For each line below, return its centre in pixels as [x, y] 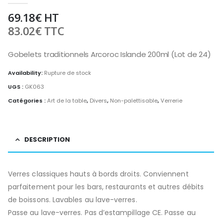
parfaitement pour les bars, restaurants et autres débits [106, 187]
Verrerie [171, 100]
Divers [98, 100]
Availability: [26, 73]
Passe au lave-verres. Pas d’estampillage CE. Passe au [102, 212]
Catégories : [28, 100]
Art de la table [67, 100]
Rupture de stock [68, 73]
